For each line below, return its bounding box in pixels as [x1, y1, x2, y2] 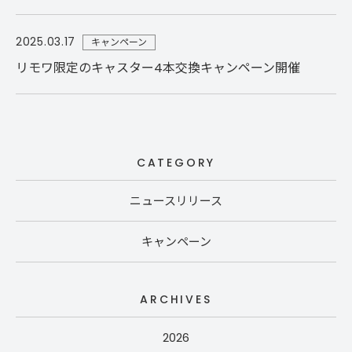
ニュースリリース [130, 192, 222, 209]
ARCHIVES [140, 291, 212, 307]
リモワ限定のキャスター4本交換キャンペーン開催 [16, 59, 300, 77]
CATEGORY [136, 155, 216, 170]
